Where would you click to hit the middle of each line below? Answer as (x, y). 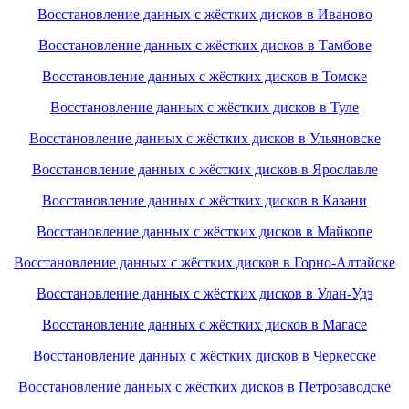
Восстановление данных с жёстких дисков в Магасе (204, 325)
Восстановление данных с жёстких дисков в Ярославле (204, 170)
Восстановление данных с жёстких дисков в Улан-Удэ (204, 294)
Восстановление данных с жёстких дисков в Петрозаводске (204, 387)
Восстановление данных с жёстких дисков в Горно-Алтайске (204, 263)
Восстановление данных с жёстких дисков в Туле (204, 108)
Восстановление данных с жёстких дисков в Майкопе (204, 232)
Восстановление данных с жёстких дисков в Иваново (204, 15)
